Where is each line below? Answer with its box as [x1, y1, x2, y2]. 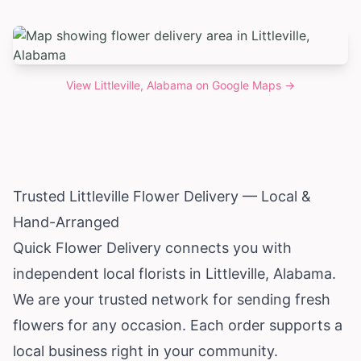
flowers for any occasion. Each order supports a [13, 316, 342, 334]
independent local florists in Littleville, [13, 264, 273, 282]
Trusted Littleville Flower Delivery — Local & [13, 187, 311, 205]
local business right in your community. [13, 342, 278, 359]
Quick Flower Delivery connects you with [13, 239, 292, 256]
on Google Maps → [193, 77, 295, 92]
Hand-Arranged [13, 213, 119, 230]
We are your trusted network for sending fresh [13, 290, 330, 308]
